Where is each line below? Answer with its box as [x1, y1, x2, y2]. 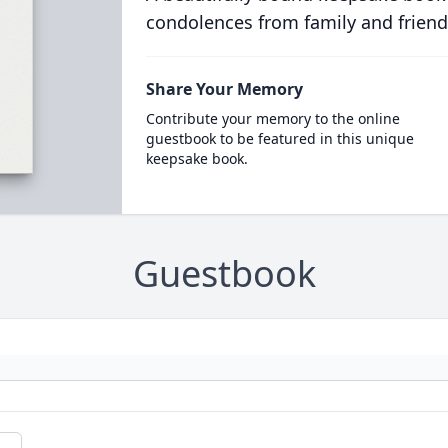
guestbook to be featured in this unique [145, 129, 414, 148]
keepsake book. [145, 149, 248, 168]
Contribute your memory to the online [145, 109, 400, 128]
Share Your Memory [145, 78, 303, 100]
